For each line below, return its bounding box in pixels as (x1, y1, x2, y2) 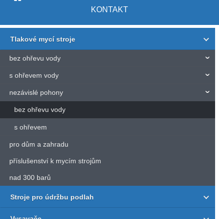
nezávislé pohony (9, 88, 63, 97)
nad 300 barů (9, 174, 51, 182)
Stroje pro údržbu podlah (10, 193, 94, 201)
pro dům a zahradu (9, 140, 68, 148)
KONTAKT (91, 5, 128, 14)
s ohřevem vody (9, 71, 59, 80)
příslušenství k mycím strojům (9, 156, 101, 165)
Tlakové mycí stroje (10, 35, 76, 43)
